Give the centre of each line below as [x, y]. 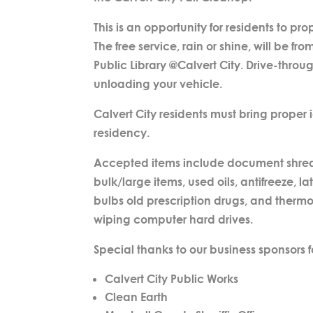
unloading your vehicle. [158, 84]
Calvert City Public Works [172, 279]
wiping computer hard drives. [174, 219]
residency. [122, 133]
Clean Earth [137, 297]
